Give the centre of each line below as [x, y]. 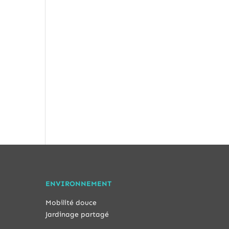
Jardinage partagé [77, 214]
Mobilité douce [71, 202]
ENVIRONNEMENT [79, 184]
